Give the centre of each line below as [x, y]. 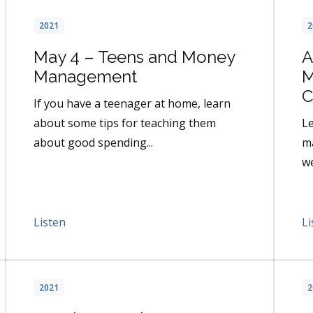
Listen [50, 223]
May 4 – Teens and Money [134, 57]
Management [85, 77]
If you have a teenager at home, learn [132, 104]
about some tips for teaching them [125, 123]
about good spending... [93, 143]
